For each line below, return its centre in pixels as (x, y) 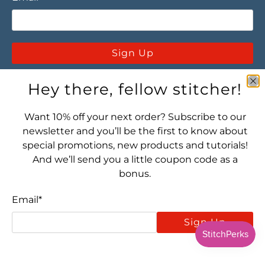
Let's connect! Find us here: (68, 153)
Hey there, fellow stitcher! (135, 89)
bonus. (135, 174)
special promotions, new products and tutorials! (135, 145)
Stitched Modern (146, 239)
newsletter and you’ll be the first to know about (135, 131)
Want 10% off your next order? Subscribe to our (135, 117)
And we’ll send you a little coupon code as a (135, 159)
